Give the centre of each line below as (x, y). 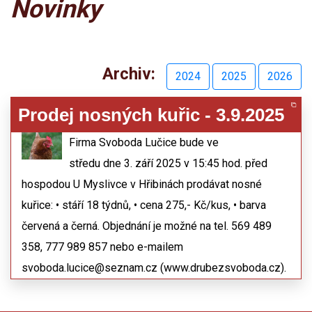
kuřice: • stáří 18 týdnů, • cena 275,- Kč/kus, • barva (144, 205)
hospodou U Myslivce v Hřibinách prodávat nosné (142, 184)
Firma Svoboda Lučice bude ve (143, 142)
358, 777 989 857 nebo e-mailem (102, 247)
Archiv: (133, 74)
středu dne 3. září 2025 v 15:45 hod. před (168, 163)
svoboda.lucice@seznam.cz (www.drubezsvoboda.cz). (154, 268)
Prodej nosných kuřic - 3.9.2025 (151, 115)
